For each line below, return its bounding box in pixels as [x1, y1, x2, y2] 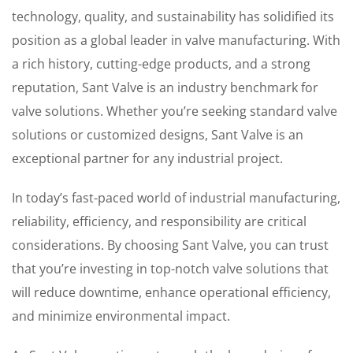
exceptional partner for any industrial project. [12, 150, 283, 167]
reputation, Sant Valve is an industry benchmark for [12, 79, 318, 96]
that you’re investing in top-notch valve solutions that [12, 260, 329, 277]
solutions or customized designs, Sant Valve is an [12, 126, 303, 143]
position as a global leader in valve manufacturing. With [12, 32, 340, 49]
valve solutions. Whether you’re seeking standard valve [12, 102, 337, 120]
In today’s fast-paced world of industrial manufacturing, [12, 189, 340, 206]
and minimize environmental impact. [12, 307, 230, 325]
